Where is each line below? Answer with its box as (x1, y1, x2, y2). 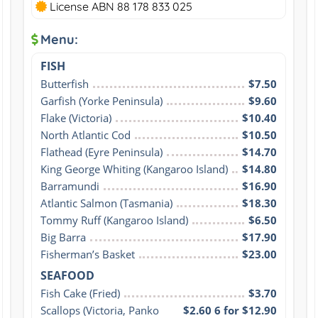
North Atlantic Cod (40, 127, 131, 142)
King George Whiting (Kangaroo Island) (40, 161, 228, 176)
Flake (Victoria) (40, 110, 111, 125)
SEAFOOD (40, 267, 94, 283)
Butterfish (40, 76, 89, 91)
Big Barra (40, 229, 86, 244)
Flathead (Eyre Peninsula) (40, 144, 163, 159)
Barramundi (40, 178, 99, 193)
